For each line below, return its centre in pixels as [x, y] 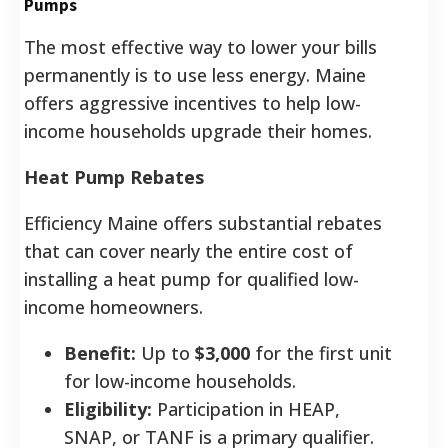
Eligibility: [108, 408]
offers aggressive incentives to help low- [192, 102]
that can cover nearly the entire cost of [188, 250]
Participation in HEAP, [246, 408]
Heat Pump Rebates [114, 176]
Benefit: [100, 352]
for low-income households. [180, 380]
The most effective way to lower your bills [200, 46]
